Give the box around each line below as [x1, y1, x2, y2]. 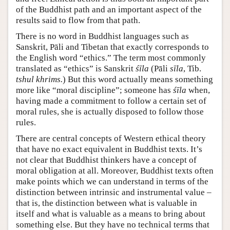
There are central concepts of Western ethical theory [16, 133, 206, 143]
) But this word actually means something [63, 74, 213, 84]
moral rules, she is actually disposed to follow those [16, 106, 204, 117]
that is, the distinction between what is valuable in [16, 198, 197, 208]
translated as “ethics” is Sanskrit [16, 63, 136, 73]
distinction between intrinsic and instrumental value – [16, 187, 212, 197]
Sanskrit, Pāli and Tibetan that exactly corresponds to [16, 42, 209, 52]
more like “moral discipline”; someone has [16, 85, 173, 95]
